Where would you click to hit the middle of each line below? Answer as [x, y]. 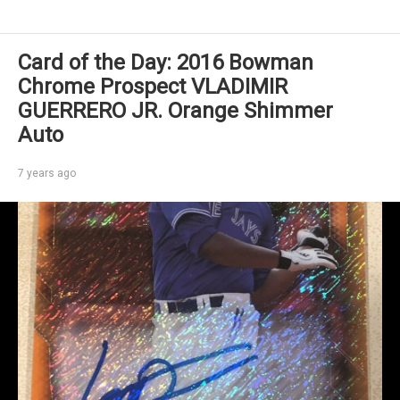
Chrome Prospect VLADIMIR [153, 87]
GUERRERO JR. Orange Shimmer [175, 111]
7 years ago [47, 173]
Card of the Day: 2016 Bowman [166, 62]
